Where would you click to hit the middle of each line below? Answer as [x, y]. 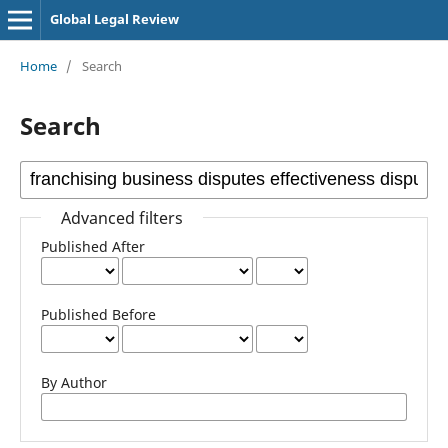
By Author [73, 382]
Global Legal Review [114, 19]
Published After [92, 246]
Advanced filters [121, 217]
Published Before [98, 314]
